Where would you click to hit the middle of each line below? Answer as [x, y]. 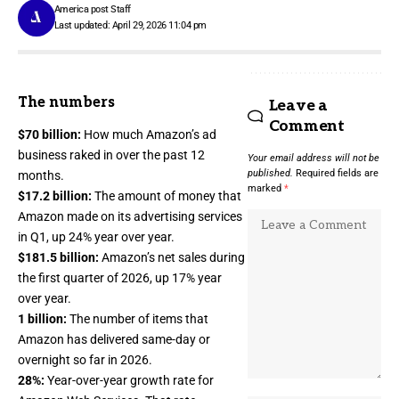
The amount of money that [167, 196]
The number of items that [139, 319]
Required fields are [337, 173]
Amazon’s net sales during [172, 258]
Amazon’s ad [181, 135]
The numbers [66, 102]
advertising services [188, 217]
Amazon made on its [76, 217]
